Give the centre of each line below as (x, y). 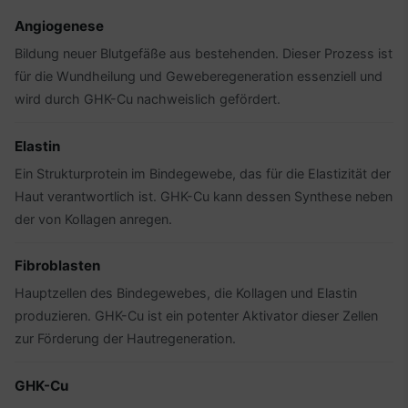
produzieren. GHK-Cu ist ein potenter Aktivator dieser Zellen (196, 316)
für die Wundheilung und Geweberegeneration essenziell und (199, 76)
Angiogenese (59, 26)
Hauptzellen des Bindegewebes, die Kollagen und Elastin (186, 293)
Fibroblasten (57, 266)
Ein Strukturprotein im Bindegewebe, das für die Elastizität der (203, 173)
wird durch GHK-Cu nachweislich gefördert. (148, 99)
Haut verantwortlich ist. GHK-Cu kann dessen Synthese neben (204, 196)
